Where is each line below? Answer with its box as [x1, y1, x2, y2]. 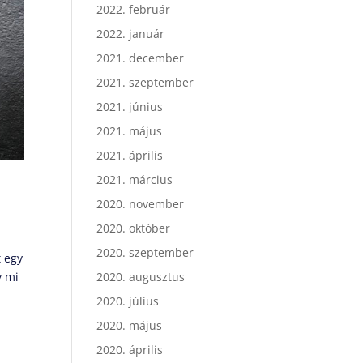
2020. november [96, 196, 185, 211]
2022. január [96, 26, 165, 41]
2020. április [96, 342, 164, 357]
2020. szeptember [96, 245, 194, 260]
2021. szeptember [96, 75, 194, 90]
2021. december [96, 50, 185, 66]
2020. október [96, 220, 171, 236]
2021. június [96, 99, 164, 114]
